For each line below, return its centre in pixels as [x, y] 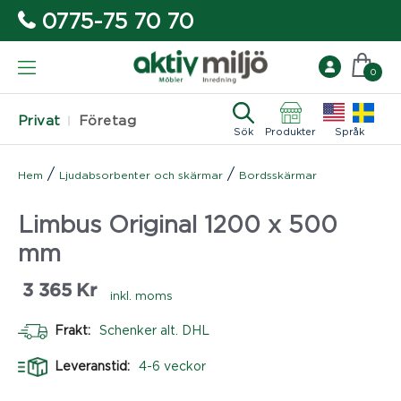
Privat [39, 120]
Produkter [290, 131]
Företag [107, 120]
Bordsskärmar [278, 175]
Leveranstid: [94, 365]
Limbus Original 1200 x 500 [178, 223]
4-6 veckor [172, 365]
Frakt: [74, 329]
